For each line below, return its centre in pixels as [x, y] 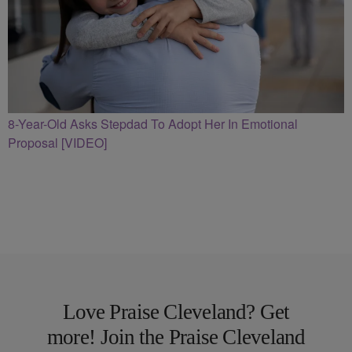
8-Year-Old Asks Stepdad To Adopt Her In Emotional [153, 123]
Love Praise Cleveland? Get [176, 312]
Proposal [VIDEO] [57, 142]
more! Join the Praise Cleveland [176, 337]
